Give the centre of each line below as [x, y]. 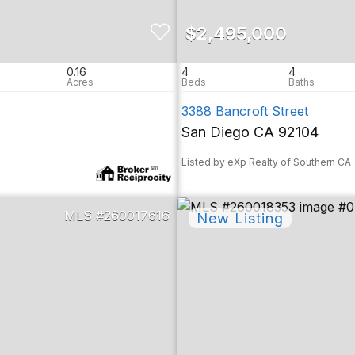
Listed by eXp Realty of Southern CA [266, 162]
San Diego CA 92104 [250, 132]
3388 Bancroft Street [245, 111]
